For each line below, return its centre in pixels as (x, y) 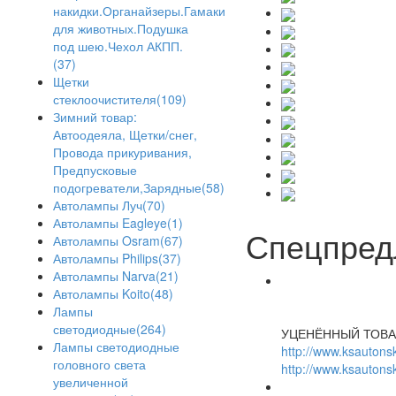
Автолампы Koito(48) (113, 294)
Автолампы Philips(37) (117, 259)
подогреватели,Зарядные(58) (139, 188)
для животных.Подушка (121, 29)
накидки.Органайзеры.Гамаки (139, 11)
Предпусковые (95, 170)
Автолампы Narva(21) (116, 276)
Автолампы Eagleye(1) (118, 223)
